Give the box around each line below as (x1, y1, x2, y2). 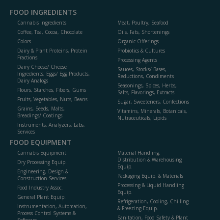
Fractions (17, 54, 37, 61)
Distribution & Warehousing (117, 156, 182, 164)
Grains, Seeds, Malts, (17, 105, 65, 112)
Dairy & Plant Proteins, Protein (17, 47, 87, 55)
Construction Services (17, 175, 66, 182)
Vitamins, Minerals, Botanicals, (117, 108, 187, 115)
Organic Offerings (117, 38, 159, 45)
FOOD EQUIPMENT (10, 137, 72, 147)
